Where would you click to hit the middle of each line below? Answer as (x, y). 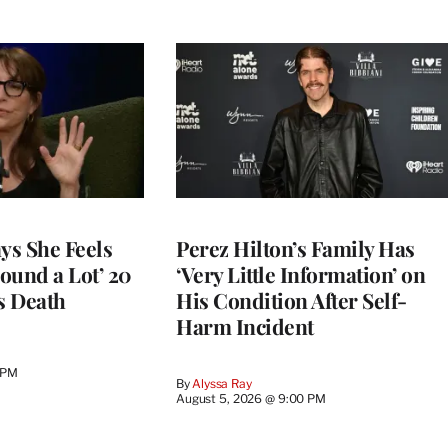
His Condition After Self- (291, 300)
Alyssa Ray (222, 384)
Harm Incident (245, 326)
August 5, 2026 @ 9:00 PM (251, 399)
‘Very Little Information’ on (300, 274)
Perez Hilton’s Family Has (295, 248)
